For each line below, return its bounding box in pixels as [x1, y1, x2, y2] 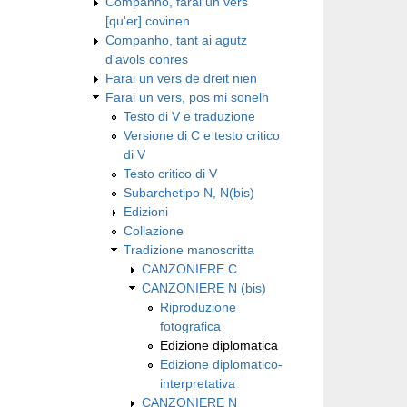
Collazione [124, 223, 184, 238]
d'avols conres [105, 51, 188, 66]
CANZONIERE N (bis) [142, 280, 266, 295]
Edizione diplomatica [160, 337, 278, 352]
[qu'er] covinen [105, 13, 190, 28]
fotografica [160, 318, 221, 333]
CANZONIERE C [142, 261, 237, 276]
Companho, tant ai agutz [105, 32, 247, 47]
